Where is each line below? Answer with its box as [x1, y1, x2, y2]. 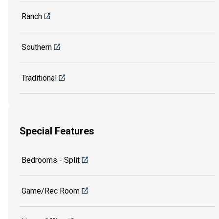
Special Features [20, 125, 94, 137]
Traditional [22, 73, 57, 83]
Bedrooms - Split [22, 155, 80, 165]
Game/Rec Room [22, 186, 80, 196]
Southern [22, 42, 52, 52]
